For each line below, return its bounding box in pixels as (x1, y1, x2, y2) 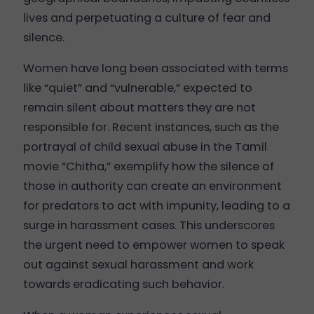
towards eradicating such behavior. (22, 276, 224, 293)
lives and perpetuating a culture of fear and (22, 9, 271, 26)
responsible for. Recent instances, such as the (22, 119, 279, 136)
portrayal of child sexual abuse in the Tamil (22, 139, 267, 156)
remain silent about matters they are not (22, 100, 256, 116)
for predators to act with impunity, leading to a (22, 198, 290, 214)
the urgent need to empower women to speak (22, 237, 285, 254)
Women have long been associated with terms (22, 60, 288, 77)
